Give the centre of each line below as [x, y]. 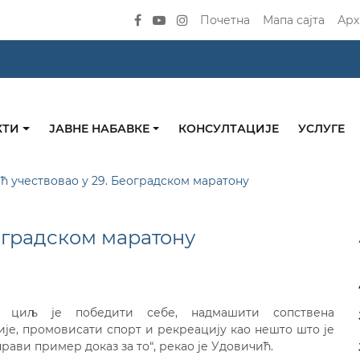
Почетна [225, 20]
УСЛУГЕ [322, 129]
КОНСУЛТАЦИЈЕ [229, 129]
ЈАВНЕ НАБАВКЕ [100, 129]
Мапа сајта [294, 20]
